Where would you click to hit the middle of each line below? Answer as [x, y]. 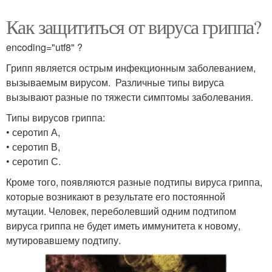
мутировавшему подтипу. [63, 240]
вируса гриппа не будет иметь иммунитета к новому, [123, 225]
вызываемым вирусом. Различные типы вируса [115, 82]
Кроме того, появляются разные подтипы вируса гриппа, [134, 182]
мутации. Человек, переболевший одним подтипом [121, 211]
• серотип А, [33, 132]
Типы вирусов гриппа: [56, 117]
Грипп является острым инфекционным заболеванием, [131, 67]
